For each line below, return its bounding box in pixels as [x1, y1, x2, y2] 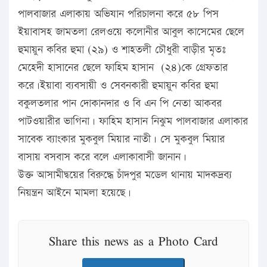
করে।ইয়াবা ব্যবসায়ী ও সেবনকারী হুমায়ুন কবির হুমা [18, 77, 218, 93]
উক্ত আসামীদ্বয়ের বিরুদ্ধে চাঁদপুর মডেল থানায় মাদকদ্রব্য [18, 167, 232, 182]
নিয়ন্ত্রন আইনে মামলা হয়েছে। [18, 185, 131, 200]
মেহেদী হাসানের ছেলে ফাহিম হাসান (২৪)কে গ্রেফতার [18, 60, 228, 75]
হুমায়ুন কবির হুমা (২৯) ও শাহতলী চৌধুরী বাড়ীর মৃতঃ [18, 42, 225, 57]
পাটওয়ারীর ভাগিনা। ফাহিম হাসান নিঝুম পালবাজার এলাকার [18, 113, 248, 129]
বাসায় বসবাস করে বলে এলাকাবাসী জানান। [18, 149, 187, 164]
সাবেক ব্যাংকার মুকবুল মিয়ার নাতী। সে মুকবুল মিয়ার [18, 131, 225, 147]
